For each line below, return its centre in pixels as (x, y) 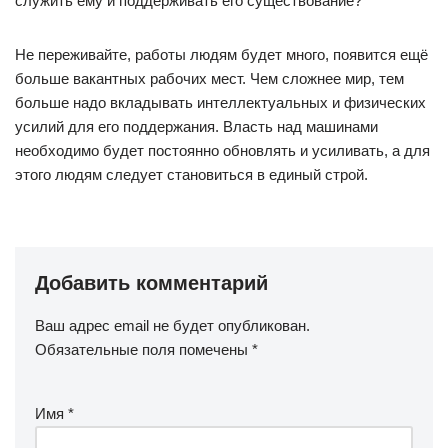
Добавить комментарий (151, 283)
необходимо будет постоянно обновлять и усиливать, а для (222, 150)
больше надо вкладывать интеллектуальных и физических (220, 102)
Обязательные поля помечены (143, 349)
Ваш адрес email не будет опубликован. (172, 325)
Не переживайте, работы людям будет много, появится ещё (221, 54)
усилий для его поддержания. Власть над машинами (196, 126)
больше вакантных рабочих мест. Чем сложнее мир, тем (209, 78)
